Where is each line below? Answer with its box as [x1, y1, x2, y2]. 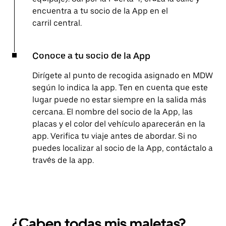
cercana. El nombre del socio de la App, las [32, 107, 193, 117]
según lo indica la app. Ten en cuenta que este [32, 83, 208, 93]
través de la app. [32, 155, 94, 165]
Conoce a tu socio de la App [32, 50, 150, 62]
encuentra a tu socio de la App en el [32, 6, 168, 16]
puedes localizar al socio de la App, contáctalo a [32, 143, 213, 153]
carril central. [32, 18, 82, 28]
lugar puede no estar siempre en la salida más [32, 95, 206, 105]
